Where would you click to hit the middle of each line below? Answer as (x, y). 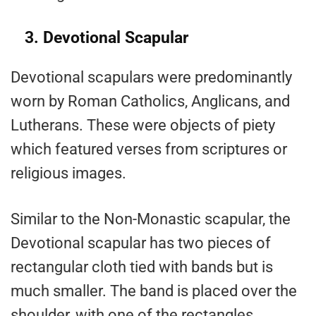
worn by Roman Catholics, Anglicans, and (150, 102)
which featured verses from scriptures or (149, 150)
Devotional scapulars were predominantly (151, 78)
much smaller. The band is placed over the (154, 291)
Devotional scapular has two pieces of (141, 243)
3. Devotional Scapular (107, 38)
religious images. (68, 174)
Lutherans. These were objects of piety (143, 126)
